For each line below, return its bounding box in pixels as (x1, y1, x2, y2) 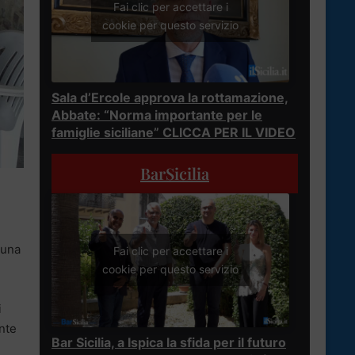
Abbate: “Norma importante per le (52, 106, 262, 123)
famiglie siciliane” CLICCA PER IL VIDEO (52, 124, 296, 140)
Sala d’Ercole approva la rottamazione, (52, 89, 288, 105)
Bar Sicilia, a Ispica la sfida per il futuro (52, 334, 286, 350)
